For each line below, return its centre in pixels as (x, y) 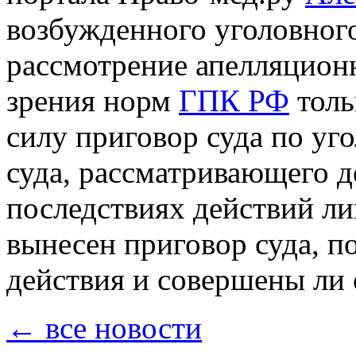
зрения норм (93, 101)
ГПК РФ (234, 101)
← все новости (104, 328)
